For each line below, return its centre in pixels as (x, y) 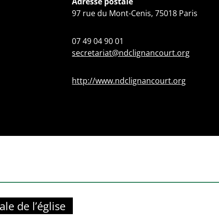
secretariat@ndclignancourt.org (131, 53)
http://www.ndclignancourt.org (129, 81)
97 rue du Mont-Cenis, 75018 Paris (135, 13)
